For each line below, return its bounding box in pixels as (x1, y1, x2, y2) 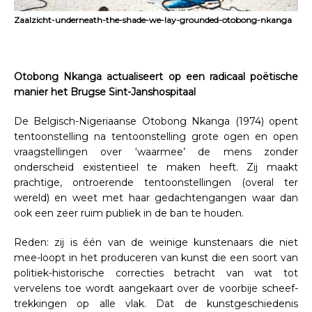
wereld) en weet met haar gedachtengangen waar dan (14, 191, 298, 204)
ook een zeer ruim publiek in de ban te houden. (14, 206, 247, 219)
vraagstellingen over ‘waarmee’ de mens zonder (14, 145, 298, 158)
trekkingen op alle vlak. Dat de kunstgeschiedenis (14, 297, 298, 310)
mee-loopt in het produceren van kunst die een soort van (14, 251, 298, 264)
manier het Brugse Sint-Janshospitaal (14, 85, 196, 98)
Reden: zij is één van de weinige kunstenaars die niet (14, 235, 298, 249)
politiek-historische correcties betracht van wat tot (14, 266, 298, 279)
